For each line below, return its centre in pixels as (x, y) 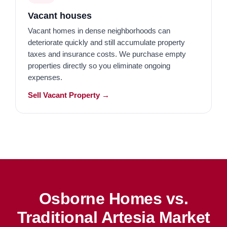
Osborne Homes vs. (113, 198)
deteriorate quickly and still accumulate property (106, 42)
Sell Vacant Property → (69, 95)
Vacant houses (60, 15)
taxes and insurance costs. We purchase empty (107, 54)
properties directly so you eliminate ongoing (99, 66)
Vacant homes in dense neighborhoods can (99, 31)
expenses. (45, 77)
